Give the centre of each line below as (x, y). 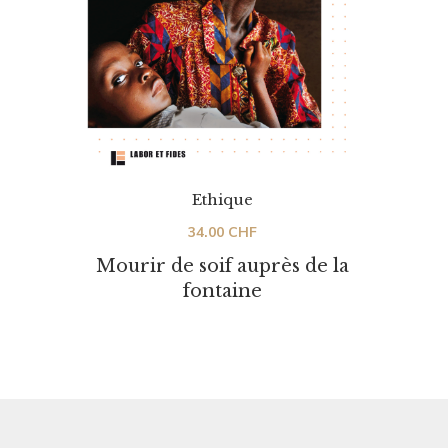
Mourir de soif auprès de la (222, 265)
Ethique (222, 199)
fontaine (222, 290)
